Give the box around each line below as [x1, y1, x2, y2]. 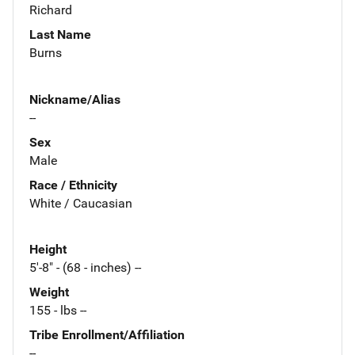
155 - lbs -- [29, 303, 86, 319]
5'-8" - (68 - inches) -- [29, 260, 141, 276]
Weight [29, 284, 69, 300]
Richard [29, 2, 72, 17]
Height [29, 242, 67, 258]
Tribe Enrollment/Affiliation [29, 327, 185, 343]
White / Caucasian [29, 195, 132, 211]
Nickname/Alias [29, 91, 120, 107]
